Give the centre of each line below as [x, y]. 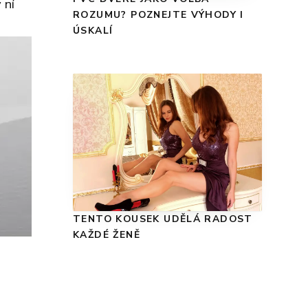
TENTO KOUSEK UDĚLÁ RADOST [163, 219]
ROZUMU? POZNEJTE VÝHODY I [158, 15]
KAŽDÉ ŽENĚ [107, 235]
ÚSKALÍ [93, 31]
